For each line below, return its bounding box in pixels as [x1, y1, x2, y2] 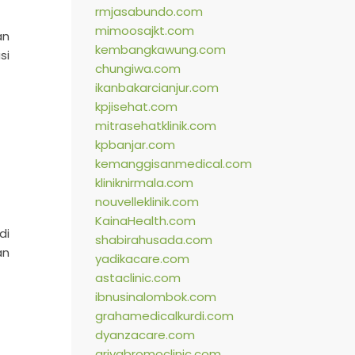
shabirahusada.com [94, 231, 212, 248]
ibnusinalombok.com [94, 288, 216, 305]
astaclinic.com [94, 269, 181, 286]
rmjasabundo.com [94, 2, 203, 20]
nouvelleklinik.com [94, 193, 199, 210]
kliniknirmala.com [94, 174, 193, 191]
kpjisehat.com [94, 97, 177, 115]
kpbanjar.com [94, 136, 175, 153]
